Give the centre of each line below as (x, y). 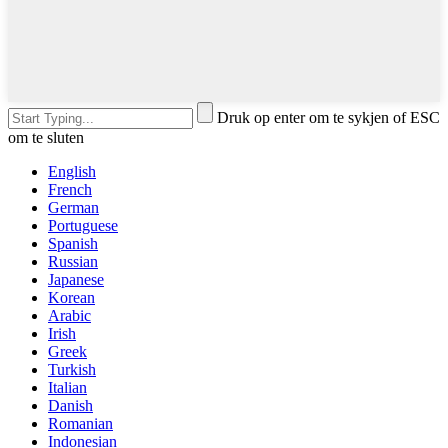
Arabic (69, 316)
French (70, 190)
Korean (71, 298)
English (72, 172)
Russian (73, 262)
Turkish (72, 370)
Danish (70, 406)
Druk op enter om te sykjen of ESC (328, 118)
